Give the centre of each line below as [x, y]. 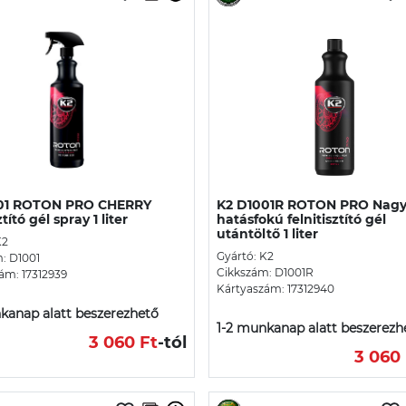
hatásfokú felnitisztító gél [301, 219]
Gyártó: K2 [245, 256]
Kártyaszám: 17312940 [275, 288]
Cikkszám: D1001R [265, 272]
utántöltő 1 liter [267, 233]
